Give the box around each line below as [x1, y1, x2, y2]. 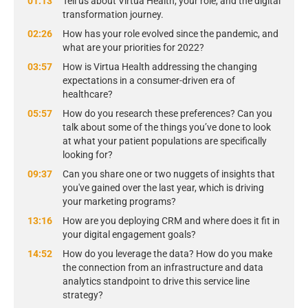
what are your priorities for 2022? [63, 42, 204, 54]
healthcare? [63, 89, 113, 100]
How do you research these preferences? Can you [63, 108, 272, 120]
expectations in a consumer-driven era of [63, 75, 235, 87]
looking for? [63, 149, 113, 161]
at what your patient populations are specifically [63, 135, 267, 147]
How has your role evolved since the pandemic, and [63, 28, 278, 40]
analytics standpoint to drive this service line [63, 276, 250, 287]
